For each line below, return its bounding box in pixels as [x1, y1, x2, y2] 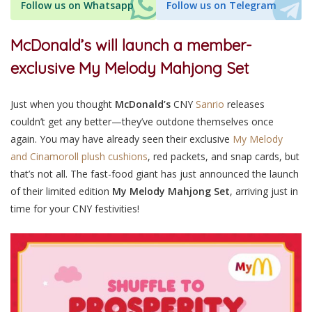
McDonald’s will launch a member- [10, 35, 252, 55]
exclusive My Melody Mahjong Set [10, 58, 249, 78]
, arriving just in [230, 184, 298, 198]
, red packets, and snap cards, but [148, 149, 299, 163]
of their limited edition [10, 184, 112, 198]
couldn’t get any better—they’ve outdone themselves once [10, 114, 274, 128]
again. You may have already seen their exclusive [10, 132, 233, 146]
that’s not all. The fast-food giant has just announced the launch [10, 166, 299, 180]
